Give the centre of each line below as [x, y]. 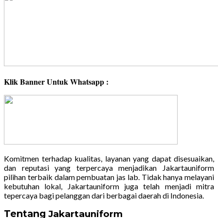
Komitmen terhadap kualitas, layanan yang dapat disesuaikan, [109, 159]
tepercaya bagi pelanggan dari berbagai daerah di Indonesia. [104, 196]
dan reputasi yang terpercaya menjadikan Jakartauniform [109, 168]
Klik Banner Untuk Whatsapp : [56, 82]
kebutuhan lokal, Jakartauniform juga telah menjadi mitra [109, 186]
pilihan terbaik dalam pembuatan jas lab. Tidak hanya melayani [109, 177]
